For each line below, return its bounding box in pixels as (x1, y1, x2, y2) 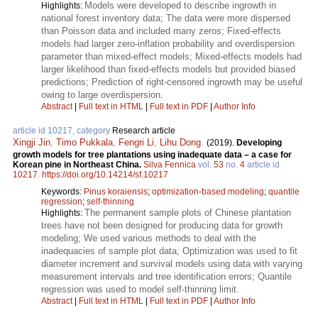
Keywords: (41, 187, 84, 197)
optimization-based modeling (152, 187, 264, 197)
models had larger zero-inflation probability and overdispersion (41, 38, 295, 50)
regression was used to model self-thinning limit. (41, 284, 239, 295)
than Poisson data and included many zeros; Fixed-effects (41, 26, 281, 37)
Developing (236, 138, 282, 148)
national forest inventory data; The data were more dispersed (41, 13, 290, 24)
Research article (112, 126, 175, 136)
